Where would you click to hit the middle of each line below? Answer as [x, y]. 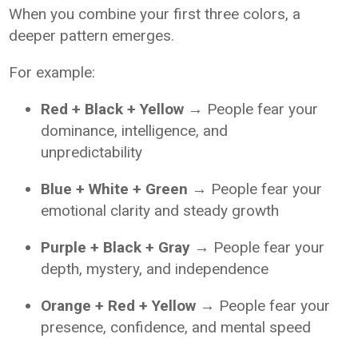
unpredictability [92, 153]
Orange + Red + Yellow [119, 306]
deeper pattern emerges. [92, 36]
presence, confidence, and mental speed [176, 328]
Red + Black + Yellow [113, 109]
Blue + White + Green [115, 189]
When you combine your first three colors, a [155, 14]
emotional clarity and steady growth [160, 211]
